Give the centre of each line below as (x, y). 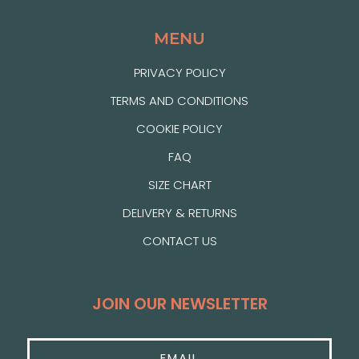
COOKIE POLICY (179, 128)
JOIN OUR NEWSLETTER (179, 303)
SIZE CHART (179, 184)
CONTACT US (179, 240)
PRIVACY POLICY (179, 72)
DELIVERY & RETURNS (179, 212)
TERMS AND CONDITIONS (179, 100)
